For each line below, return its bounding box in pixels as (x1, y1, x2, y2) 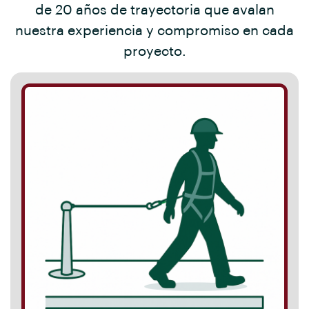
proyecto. (123, 45, 186, 59)
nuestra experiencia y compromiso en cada (15, 24, 294, 38)
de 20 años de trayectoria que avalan (34, 3, 275, 17)
